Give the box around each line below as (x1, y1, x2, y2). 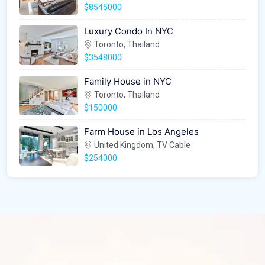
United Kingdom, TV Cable (92, 140, 190, 150)
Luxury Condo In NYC (84, 25, 173, 37)
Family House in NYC (84, 76, 172, 88)
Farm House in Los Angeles (84, 126, 199, 138)
